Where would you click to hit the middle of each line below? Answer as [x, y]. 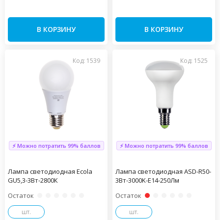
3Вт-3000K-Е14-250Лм [147, 180]
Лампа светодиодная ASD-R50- [163, 171]
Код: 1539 [86, 60]
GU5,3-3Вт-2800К [33, 180]
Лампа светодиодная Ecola [50, 171]
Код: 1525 [194, 60]
